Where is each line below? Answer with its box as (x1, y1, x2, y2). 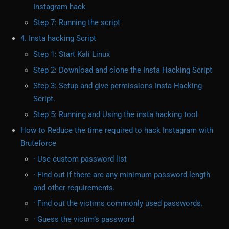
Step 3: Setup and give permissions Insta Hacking (33, 81, 202, 91)
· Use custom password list (33, 154, 127, 164)
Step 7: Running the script (33, 18, 120, 28)
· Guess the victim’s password (33, 215, 134, 224)
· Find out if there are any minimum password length (33, 170, 210, 180)
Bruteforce (20, 139, 56, 148)
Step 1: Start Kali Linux (33, 50, 110, 59)
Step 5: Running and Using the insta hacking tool (33, 110, 198, 120)
